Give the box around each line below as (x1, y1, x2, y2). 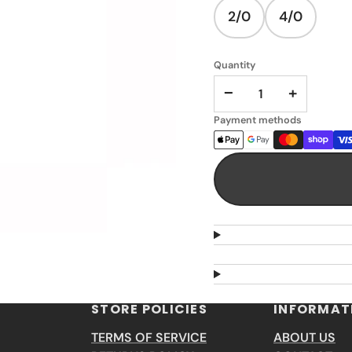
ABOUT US (273, 328, 335, 346)
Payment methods (214, 112, 302, 126)
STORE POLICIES (91, 299, 207, 318)
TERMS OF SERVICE (91, 328, 207, 346)
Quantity (214, 57, 255, 71)
